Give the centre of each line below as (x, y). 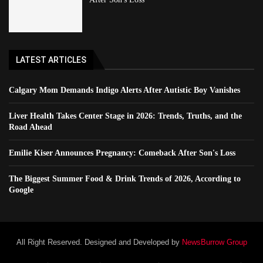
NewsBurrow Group (214, 242)
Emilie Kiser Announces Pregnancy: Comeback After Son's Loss (122, 153)
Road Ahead (31, 127)
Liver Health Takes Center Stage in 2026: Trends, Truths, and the (125, 116)
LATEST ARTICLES (51, 60)
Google (21, 190)
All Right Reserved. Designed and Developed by (99, 242)
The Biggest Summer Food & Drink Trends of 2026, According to (125, 178)
